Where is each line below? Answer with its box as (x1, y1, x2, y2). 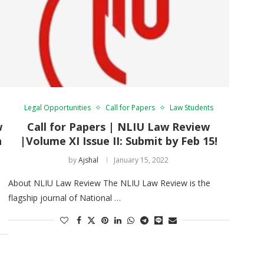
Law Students (169, 102, 213, 113)
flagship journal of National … (8, 192, 121, 203)
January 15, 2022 (114, 154, 169, 165)
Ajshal (78, 154, 99, 165)
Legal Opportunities (24, 102, 91, 113)
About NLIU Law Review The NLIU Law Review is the (8, 177, 210, 189)
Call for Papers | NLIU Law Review (27, 119, 210, 134)
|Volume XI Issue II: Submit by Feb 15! (19, 133, 217, 148)
